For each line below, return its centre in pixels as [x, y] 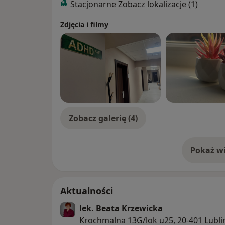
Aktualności [87, 191]
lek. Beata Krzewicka [121, 209]
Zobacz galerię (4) [103, 118]
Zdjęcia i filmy [84, 25]
